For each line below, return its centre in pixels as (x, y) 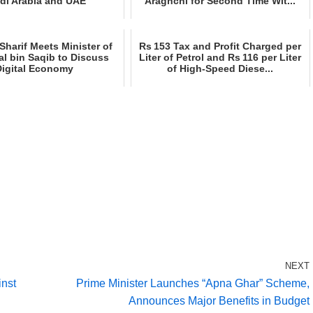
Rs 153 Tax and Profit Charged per (220, 46)
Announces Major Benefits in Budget (219, 301)
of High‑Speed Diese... (220, 68)
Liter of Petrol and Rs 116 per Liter (220, 57)
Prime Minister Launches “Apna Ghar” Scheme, (193, 283)
